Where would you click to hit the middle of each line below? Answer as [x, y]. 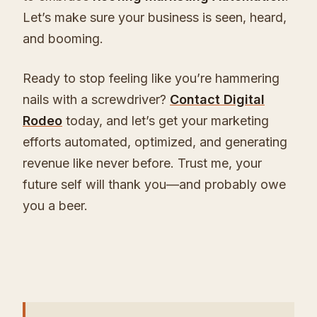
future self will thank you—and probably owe [154, 184]
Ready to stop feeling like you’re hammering [151, 78]
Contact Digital [217, 99]
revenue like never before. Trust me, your [142, 163]
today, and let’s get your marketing [166, 120]
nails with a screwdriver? [96, 99]
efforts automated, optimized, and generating [155, 142]
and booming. [63, 39]
